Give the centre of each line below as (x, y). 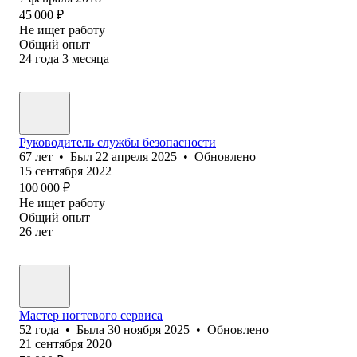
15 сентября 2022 (65, 171)
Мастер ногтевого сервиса (91, 315)
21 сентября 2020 (65, 343)
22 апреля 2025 (136, 156)
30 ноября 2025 (149, 329)
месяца (90, 58)
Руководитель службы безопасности (118, 142)
